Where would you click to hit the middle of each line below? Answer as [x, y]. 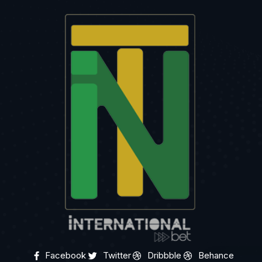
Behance [216, 255]
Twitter [117, 255]
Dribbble [165, 255]
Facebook [65, 255]
